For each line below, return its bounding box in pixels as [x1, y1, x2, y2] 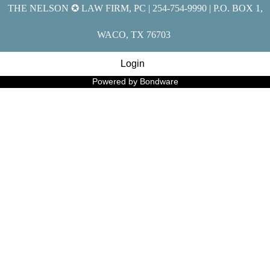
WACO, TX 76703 [97, 29, 173, 40]
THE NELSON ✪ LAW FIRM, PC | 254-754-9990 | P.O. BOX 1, [7, 2, 263, 13]
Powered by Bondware [92, 77, 178, 86]
